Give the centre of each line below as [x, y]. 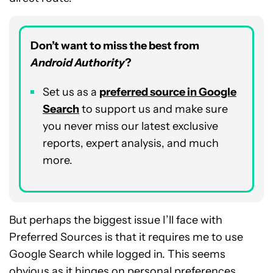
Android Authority [78, 62]
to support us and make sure [154, 109]
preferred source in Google [168, 92]
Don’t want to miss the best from [115, 45]
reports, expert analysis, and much [131, 143]
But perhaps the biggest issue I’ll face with [116, 220]
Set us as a [71, 92]
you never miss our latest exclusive [130, 126]
